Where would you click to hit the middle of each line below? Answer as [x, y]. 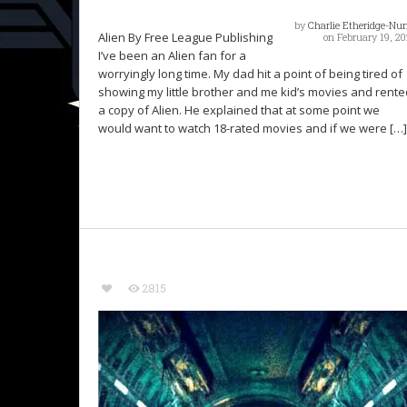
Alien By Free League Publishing [185, 38]
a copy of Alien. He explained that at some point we [239, 110]
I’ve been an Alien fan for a [172, 56]
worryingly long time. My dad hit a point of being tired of [250, 74]
